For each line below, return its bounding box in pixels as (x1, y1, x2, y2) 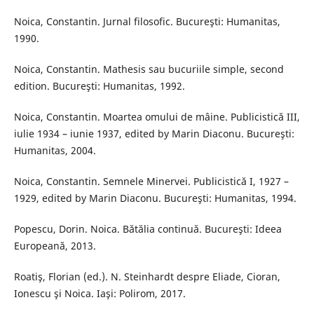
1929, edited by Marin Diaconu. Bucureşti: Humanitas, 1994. (13, 191, 296, 205)
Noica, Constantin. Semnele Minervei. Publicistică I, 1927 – (13, 175, 289, 189)
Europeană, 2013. (13, 239, 96, 253)
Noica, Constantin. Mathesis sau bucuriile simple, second (13, 62, 284, 76)
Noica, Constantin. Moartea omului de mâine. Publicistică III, (13, 110, 300, 124)
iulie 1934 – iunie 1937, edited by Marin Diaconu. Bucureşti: (13, 127, 294, 141)
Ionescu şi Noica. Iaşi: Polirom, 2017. (13, 287, 186, 301)
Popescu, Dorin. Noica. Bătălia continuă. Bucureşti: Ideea (13, 222, 282, 236)
